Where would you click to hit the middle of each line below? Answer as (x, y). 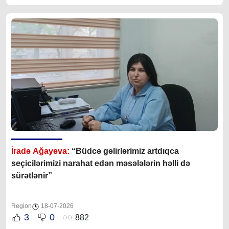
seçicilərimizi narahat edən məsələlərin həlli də (101, 164)
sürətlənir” (34, 176)
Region (21, 206)
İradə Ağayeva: (41, 151)
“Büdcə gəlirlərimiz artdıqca (125, 151)
